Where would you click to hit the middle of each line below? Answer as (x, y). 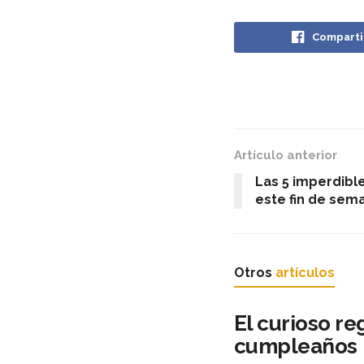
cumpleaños (296, 347)
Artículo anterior (286, 156)
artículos (305, 273)
